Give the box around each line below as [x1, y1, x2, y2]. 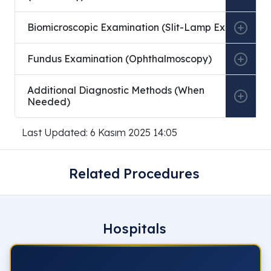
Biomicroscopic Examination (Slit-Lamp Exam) [27, 21, 244, 34]
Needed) [27, 96, 70, 108]
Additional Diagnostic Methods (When [27, 84, 204, 97]
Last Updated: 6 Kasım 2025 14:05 [22, 126, 177, 139]
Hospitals [102, 220, 166, 238]
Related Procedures [69, 165, 200, 183]
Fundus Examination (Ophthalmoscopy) [27, 53, 212, 65]
